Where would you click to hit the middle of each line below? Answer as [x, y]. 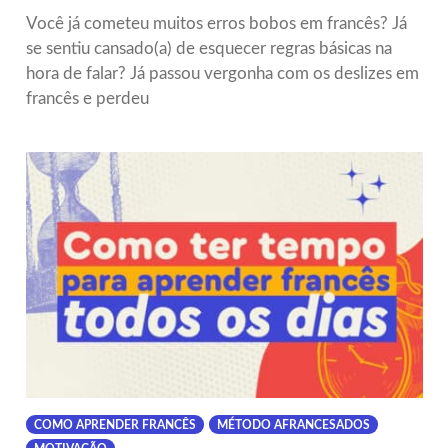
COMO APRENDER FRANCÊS [114, 425]
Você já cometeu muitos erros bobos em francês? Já [216, 23]
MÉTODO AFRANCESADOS [293, 425]
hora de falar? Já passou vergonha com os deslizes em [222, 73]
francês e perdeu [87, 98]
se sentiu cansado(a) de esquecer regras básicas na [208, 48]
